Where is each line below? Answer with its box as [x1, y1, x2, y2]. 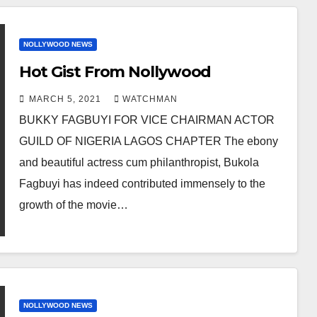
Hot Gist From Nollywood [18, 62, 212, 81]
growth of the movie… [18, 199, 128, 211]
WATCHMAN [122, 94, 178, 104]
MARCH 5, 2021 [28, 94, 104, 104]
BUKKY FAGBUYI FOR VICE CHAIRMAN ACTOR [18, 114, 275, 126]
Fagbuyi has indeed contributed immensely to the [18, 178, 265, 190]
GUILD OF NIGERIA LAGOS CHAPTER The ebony [18, 135, 278, 147]
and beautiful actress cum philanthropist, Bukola [18, 156, 259, 168]
